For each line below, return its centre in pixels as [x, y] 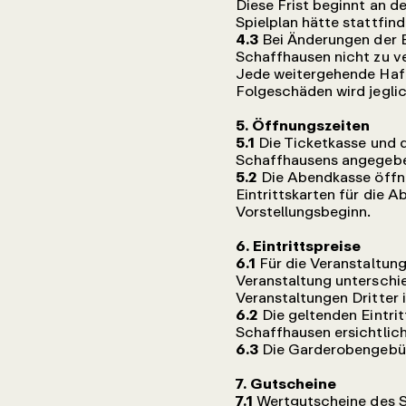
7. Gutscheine [286, 383]
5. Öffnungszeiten [303, 125]
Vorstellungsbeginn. [303, 211]
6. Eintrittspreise [298, 246]
